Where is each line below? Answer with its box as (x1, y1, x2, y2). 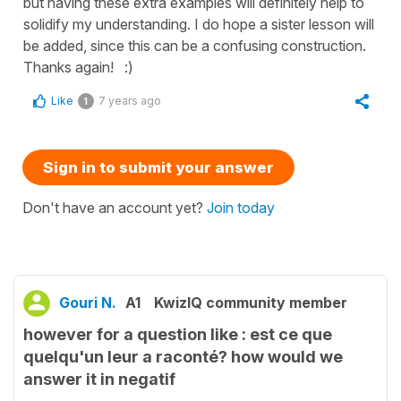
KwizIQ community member (154, 293, 347, 311)
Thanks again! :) (23, 57, 133, 76)
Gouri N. (59, 293, 116, 311)
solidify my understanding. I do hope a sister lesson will (23, 14, 374, 33)
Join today (207, 198, 275, 217)
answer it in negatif (23, 369, 175, 388)
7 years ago (98, 93, 161, 107)
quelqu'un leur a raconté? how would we (23, 346, 343, 366)
